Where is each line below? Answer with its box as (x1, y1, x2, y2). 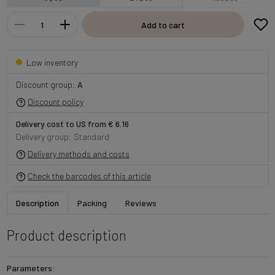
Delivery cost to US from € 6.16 (15, 118, 129, 129)
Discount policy (28, 96, 83, 107)
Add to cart (141, 19, 185, 30)
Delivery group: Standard (15, 131, 109, 142)
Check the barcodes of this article (28, 170, 151, 181)
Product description (6, 226, 126, 244)
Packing (77, 197, 107, 208)
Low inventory (26, 56, 78, 68)
